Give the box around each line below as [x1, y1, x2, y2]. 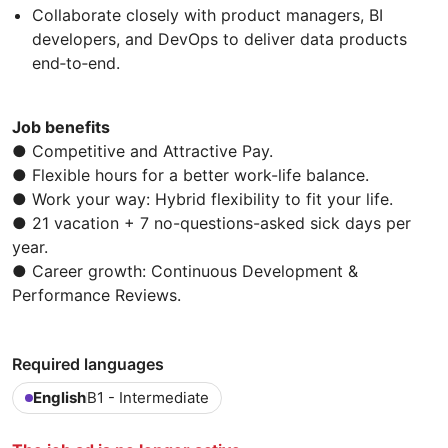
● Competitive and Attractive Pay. [12, 140, 273, 161]
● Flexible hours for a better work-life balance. [12, 164, 369, 185]
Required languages [12, 353, 164, 374]
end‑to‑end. [32, 52, 120, 73]
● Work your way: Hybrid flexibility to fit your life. [12, 188, 393, 209]
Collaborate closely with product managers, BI [32, 4, 383, 25]
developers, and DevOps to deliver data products [32, 28, 407, 49]
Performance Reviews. [12, 284, 181, 305]
